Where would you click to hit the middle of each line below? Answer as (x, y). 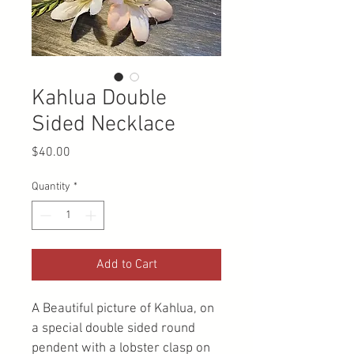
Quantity (51, 187)
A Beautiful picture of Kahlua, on (124, 309)
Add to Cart (126, 265)
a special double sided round (115, 329)
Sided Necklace (104, 125)
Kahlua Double (99, 99)
